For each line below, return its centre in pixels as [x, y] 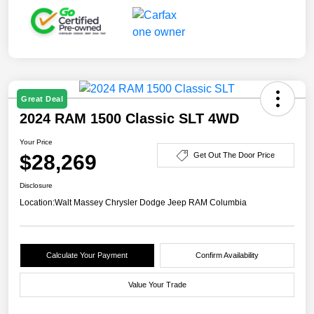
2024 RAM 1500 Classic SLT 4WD [129, 118]
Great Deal [42, 98]
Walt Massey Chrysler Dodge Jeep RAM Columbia [151, 202]
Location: [37, 202]
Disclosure [36, 185]
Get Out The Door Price [234, 155]
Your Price [36, 142]
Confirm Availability [227, 255]
